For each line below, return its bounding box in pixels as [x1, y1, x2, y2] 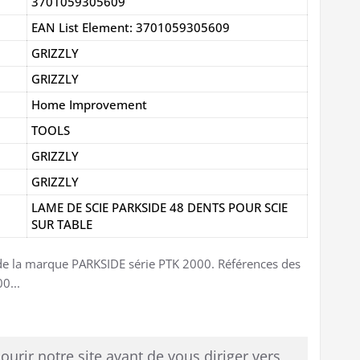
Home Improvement [31, 96, 147, 112]
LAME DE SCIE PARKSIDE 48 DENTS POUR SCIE [31, 198, 288, 215]
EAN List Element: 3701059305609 [31, 18, 230, 35]
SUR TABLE [31, 215, 92, 232]
